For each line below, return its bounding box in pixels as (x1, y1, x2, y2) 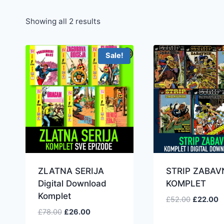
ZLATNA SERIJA (37, 166, 104, 176)
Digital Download (37, 178, 106, 189)
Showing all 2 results (25, 16, 100, 26)
